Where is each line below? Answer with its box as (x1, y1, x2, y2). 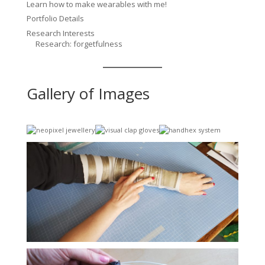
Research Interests (26, 27, 95, 38)
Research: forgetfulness (35, 38, 122, 49)
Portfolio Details (26, 13, 84, 24)
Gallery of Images (26, 82, 150, 104)
